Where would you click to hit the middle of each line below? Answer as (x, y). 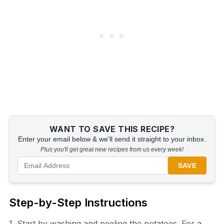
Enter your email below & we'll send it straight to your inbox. (112, 139)
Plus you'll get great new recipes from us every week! (112, 150)
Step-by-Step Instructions (78, 203)
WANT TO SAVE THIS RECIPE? (112, 129)
